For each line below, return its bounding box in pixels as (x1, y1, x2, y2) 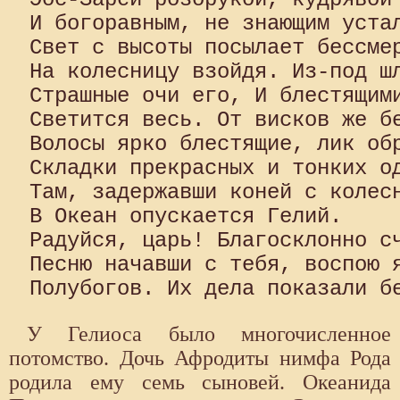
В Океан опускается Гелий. (29, 204, 342, 229)
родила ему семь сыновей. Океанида (9, 371, 391, 395)
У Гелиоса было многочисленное (27, 322, 391, 346)
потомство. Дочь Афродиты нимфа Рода (9, 346, 391, 371)
